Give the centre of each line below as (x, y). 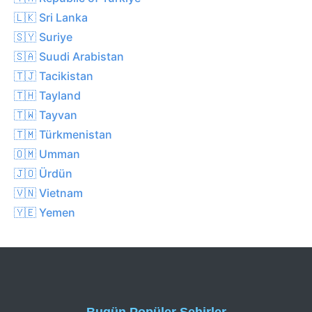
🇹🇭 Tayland (47, 95)
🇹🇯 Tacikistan (54, 76)
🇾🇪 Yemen (45, 212)
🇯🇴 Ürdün (43, 173)
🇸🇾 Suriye (43, 37)
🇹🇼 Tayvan (46, 115)
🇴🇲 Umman (47, 154)
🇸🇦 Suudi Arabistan (69, 56)
